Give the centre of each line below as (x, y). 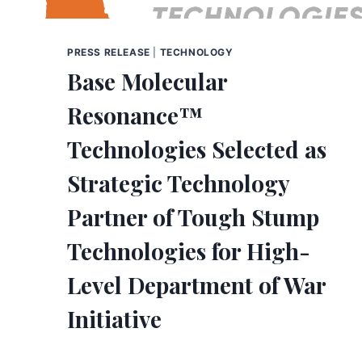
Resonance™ (135, 115)
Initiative (114, 318)
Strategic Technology (178, 183)
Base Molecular (147, 81)
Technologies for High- (189, 250)
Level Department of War (196, 284)
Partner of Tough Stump (193, 217)
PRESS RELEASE (109, 52)
